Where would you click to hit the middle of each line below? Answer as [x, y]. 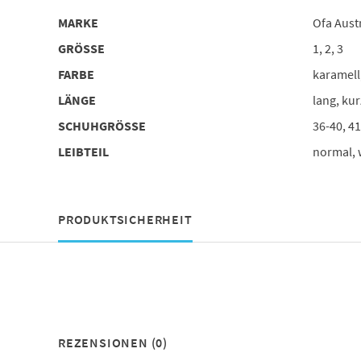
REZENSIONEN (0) [112, 342]
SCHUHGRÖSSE [98, 125]
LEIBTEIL [83, 151]
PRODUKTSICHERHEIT [125, 219]
